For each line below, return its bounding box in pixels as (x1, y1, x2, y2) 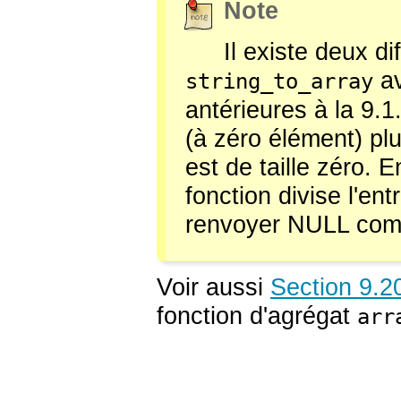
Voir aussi (157, 273, 270, 301)
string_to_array (184, 68, 373, 94)
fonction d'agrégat (157, 302, 357, 329)
